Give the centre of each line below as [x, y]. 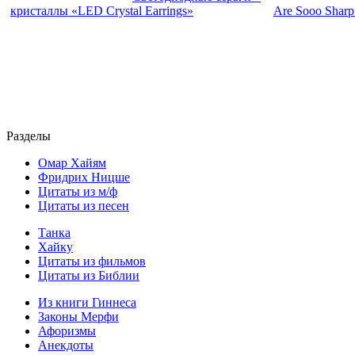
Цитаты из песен [84, 205]
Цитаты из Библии [89, 275]
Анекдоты [66, 345]
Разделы [29, 136]
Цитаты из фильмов [92, 261]
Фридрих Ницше [84, 177]
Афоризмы [67, 330]
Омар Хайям [72, 162]
